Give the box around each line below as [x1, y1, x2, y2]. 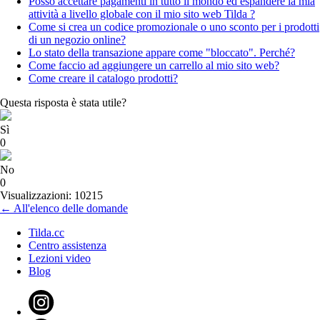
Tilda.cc [29, 226, 64, 239]
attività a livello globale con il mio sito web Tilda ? [29, 8, 255, 21]
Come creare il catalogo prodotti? [29, 72, 178, 85]
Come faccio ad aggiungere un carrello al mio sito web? [29, 59, 279, 72]
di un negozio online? [29, 34, 126, 46]
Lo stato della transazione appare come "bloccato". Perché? [29, 46, 295, 59]
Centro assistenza [29, 239, 106, 252]
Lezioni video [29, 252, 91, 265]
